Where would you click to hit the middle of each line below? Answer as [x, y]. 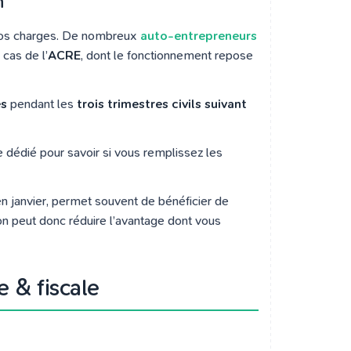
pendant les [42, 104]
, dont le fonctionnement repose [167, 55]
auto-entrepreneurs [199, 36]
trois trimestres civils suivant [162, 104]
